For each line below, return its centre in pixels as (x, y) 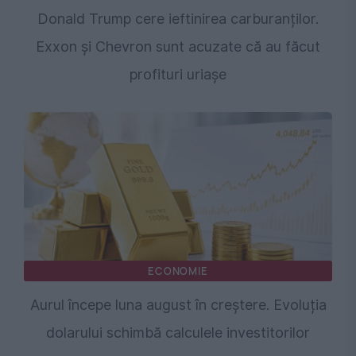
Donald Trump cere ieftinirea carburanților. (178, 18)
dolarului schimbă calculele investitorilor (178, 332)
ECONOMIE (178, 271)
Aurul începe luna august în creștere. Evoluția (178, 304)
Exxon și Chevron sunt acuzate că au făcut (178, 46)
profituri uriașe (178, 74)
